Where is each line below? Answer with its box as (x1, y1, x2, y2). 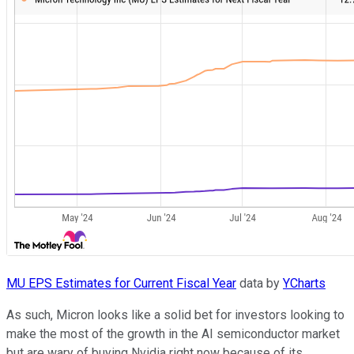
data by (236, 275, 283, 291)
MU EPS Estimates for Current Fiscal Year (6, 275, 236, 291)
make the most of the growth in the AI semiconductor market (6, 326, 340, 341)
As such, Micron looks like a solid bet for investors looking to (6, 307, 345, 322)
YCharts (283, 275, 326, 291)
